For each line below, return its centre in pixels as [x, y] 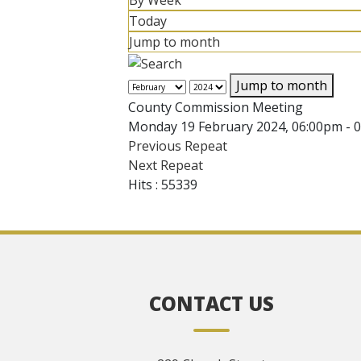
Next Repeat [166, 165]
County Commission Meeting [216, 107]
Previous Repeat [178, 145]
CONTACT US [211, 303]
